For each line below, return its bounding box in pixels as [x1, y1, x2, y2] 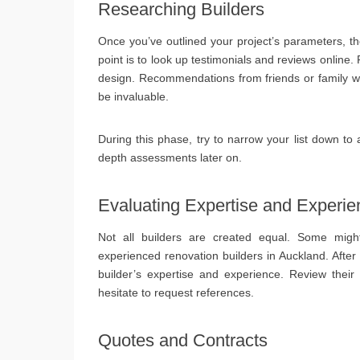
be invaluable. [98, 89, 169, 103]
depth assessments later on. [98, 150, 242, 164]
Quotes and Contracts [98, 329, 268, 350]
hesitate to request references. [98, 285, 254, 299]
